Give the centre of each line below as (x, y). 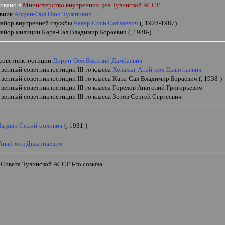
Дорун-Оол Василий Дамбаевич (98, 61)
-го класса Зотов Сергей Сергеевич (134, 97)
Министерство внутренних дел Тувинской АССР (91, 5)
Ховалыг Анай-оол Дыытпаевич (157, 70)
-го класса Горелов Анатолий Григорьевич (144, 88)
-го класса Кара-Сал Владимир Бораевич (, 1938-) (153, 79)
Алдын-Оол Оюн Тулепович (53, 14)
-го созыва (88, 164)
